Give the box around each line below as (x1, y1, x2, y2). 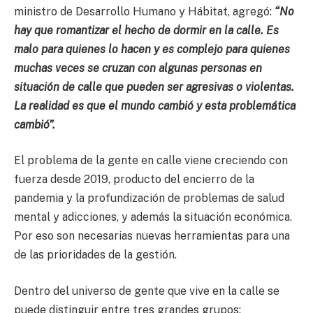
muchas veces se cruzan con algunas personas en (14, 61, 262, 75)
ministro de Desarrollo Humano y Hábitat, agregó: (14, 4, 275, 18)
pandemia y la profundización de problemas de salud (14, 191, 284, 205)
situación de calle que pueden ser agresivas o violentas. (14, 80, 294, 94)
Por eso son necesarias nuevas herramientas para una (14, 229, 290, 243)
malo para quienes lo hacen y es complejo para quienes (14, 42, 290, 56)
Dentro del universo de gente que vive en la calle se (14, 284, 279, 298)
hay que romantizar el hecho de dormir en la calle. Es (14, 23, 279, 37)
